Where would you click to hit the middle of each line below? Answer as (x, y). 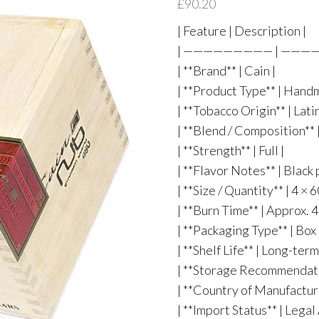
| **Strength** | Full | (230, 150)
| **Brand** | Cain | (226, 70)
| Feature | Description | (241, 31)
